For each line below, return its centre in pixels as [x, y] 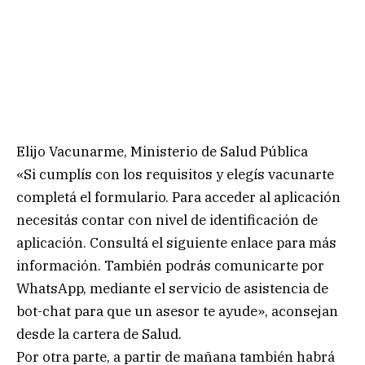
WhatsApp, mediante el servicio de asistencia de [172, 289]
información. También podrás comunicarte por [170, 266]
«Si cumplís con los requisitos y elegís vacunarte [175, 175]
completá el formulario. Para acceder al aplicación [178, 198]
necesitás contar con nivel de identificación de [167, 220]
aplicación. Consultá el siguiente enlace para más [176, 243]
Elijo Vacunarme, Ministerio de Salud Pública [162, 152]
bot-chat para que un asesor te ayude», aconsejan [177, 312]
